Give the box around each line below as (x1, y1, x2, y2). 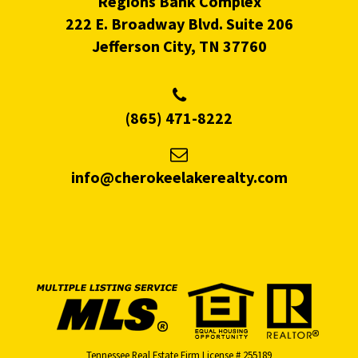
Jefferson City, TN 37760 (91, 36, 267, 57)
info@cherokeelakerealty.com (70, 167, 288, 188)
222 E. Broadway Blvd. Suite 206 (65, 14, 293, 34)
